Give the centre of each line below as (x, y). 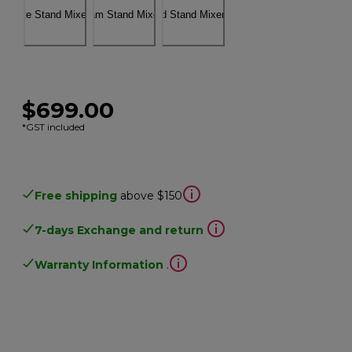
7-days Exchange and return (119, 230)
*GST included (54, 126)
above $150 (152, 195)
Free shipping (76, 195)
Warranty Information (99, 264)
